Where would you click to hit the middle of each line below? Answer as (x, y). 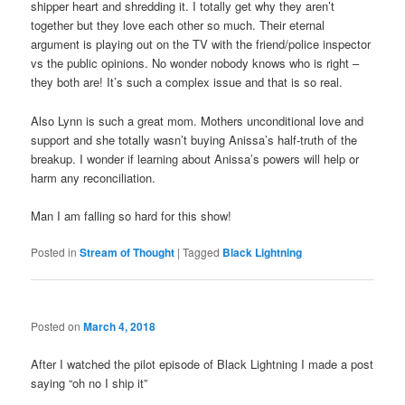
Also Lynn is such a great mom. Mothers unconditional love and (198, 120)
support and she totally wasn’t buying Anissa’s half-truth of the (194, 139)
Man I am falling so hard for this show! (132, 215)
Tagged (202, 251)
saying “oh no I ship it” (89, 382)
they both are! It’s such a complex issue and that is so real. (187, 82)
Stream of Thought (127, 252)
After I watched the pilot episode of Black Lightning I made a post (202, 363)
